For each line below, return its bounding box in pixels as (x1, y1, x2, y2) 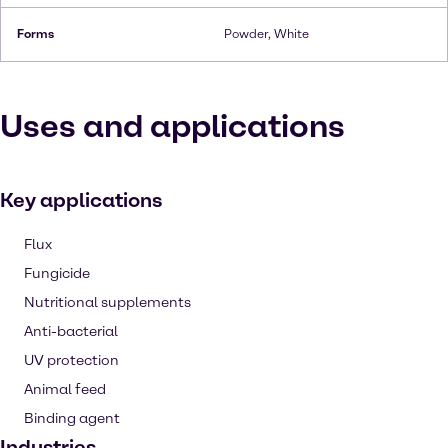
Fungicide (24, 265, 90, 282)
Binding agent (24, 410, 120, 427)
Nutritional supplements (24, 294, 191, 311)
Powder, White (224, 27, 309, 41)
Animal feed (24, 381, 106, 398)
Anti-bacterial (24, 323, 118, 340)
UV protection (24, 352, 119, 369)
